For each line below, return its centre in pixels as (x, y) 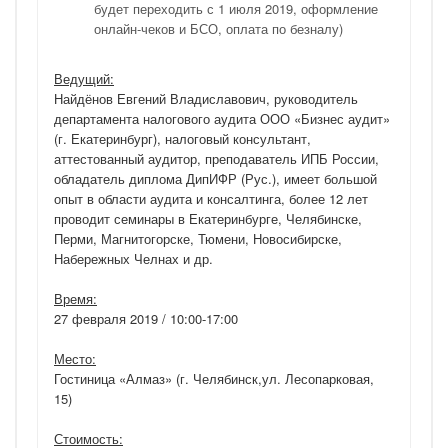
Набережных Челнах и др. (133, 258)
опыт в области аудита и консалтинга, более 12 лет (211, 198)
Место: (75, 358)
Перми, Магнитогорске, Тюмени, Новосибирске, (198, 238)
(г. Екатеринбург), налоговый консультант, (182, 138)
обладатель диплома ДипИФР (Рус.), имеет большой (215, 178)
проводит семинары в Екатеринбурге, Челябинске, (208, 218)
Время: (75, 298)
